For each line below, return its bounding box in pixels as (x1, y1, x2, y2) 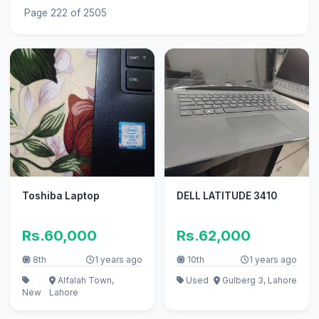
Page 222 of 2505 (23, 6, 107, 19)
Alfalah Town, (56, 274, 115, 286)
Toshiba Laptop (21, 190, 100, 202)
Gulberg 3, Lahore (220, 274, 298, 286)
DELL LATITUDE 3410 (176, 190, 277, 202)
